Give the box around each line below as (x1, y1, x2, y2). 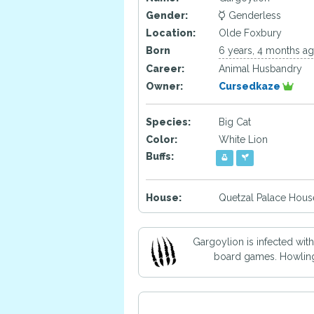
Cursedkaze (219, 81, 282, 92)
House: (146, 191, 182, 203)
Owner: (146, 81, 183, 92)
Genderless (226, 10, 281, 21)
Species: (146, 116, 191, 128)
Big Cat (219, 116, 251, 128)
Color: (146, 134, 177, 145)
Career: (146, 63, 184, 74)
